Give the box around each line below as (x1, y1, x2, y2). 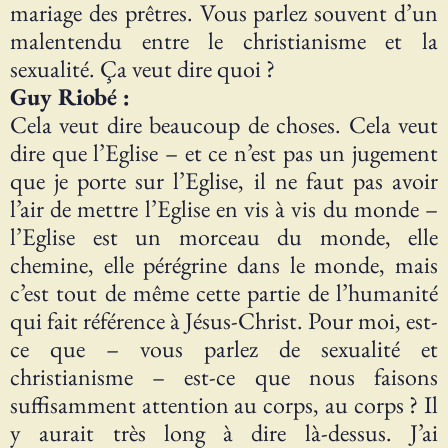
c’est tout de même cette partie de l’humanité (10, 277, 438, 309)
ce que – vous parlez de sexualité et (10, 333, 438, 365)
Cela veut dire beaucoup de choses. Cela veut (10, 109, 438, 141)
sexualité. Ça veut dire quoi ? (10, 53, 275, 85)
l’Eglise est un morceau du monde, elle (10, 221, 438, 253)
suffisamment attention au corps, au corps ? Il (10, 389, 438, 421)
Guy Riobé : (10, 81, 130, 113)
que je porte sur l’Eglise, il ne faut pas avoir (10, 165, 438, 197)
